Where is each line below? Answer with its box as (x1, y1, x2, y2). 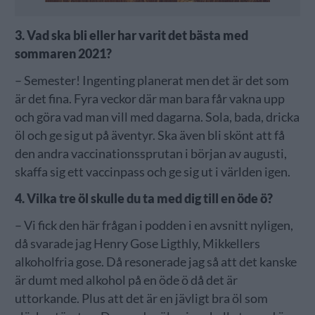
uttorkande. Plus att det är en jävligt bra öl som (14, 290, 268, 306)
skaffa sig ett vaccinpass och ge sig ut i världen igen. (14, 164, 290, 179)
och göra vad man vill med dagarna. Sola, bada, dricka (14, 109, 300, 124)
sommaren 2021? (14, 46, 112, 61)
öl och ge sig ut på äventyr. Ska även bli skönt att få (14, 127, 285, 143)
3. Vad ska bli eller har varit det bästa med (14, 27, 248, 43)
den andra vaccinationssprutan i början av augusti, (14, 146, 287, 161)
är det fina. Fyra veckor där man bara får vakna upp (14, 91, 285, 106)
